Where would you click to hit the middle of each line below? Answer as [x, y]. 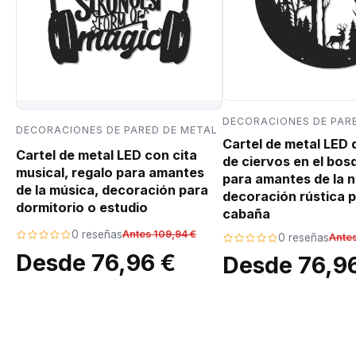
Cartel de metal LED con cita [106, 155]
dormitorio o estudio [82, 208]
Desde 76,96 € [96, 263]
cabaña [246, 214]
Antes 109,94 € [159, 234]
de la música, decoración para [112, 190]
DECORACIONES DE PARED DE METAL [117, 130]
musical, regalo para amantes [110, 173]
